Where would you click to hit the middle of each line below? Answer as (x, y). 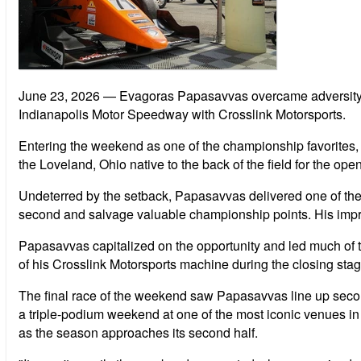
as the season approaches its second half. (138, 332)
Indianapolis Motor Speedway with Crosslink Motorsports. (182, 114)
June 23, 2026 (59, 95)
